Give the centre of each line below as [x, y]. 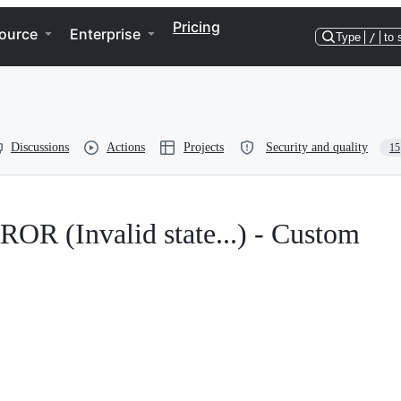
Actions [126, 147]
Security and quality [317, 147]
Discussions [40, 147]
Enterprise [105, 34]
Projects [204, 147]
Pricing [196, 27]
